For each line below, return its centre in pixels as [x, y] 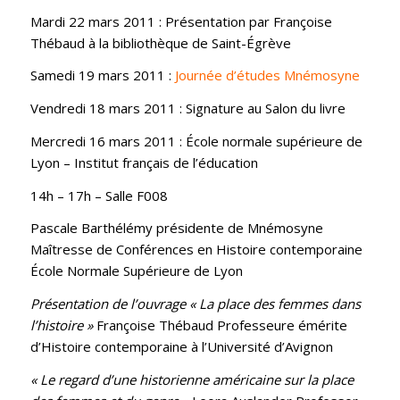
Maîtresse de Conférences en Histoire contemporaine [196, 250]
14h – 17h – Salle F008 [99, 195]
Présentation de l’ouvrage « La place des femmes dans [195, 304]
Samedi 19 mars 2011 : [102, 75]
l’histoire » [61, 325]
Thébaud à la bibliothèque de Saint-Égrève [160, 42]
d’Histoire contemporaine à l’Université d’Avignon [181, 347]
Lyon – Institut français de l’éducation [144, 162]
